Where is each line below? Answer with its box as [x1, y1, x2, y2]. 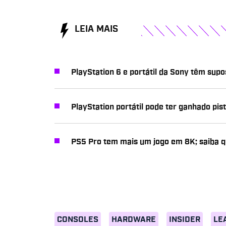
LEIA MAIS [75, 25, 118, 34]
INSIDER [169, 215, 200, 223]
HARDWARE [111, 215, 156, 223]
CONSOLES [57, 215, 98, 223]
